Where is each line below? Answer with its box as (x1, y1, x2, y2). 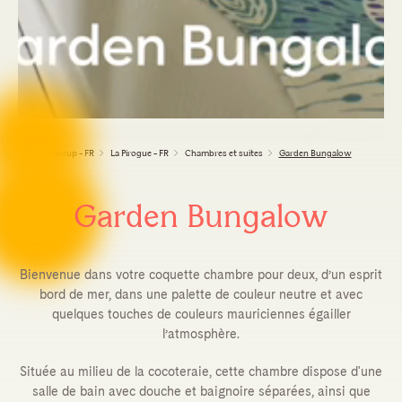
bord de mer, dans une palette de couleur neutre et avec (39, 287, 363, 302)
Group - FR (50, 150, 94, 159)
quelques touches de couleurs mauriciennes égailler (51, 307, 351, 322)
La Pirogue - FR (109, 150, 169, 159)
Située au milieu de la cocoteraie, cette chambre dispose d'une (20, 364, 382, 380)
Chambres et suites (184, 150, 263, 159)
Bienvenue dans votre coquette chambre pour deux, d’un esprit (20, 267, 382, 283)
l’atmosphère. (162, 327, 240, 342)
